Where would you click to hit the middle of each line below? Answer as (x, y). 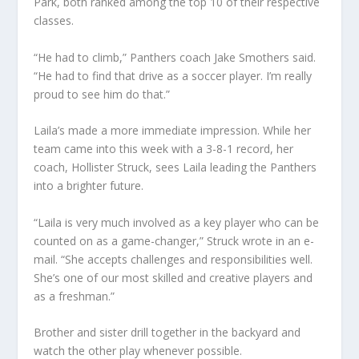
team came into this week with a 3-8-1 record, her (164, 149)
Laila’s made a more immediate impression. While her (173, 131)
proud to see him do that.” (102, 94)
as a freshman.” (75, 296)
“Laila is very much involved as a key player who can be (177, 222)
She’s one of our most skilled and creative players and (173, 277)
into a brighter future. (89, 186)
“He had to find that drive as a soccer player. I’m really (173, 75)
